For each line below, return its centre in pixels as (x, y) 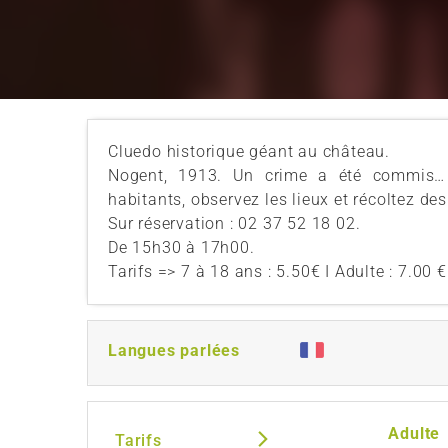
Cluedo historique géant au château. (249, 151)
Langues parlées (174, 350)
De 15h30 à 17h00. (181, 247)
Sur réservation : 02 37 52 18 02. (234, 223)
